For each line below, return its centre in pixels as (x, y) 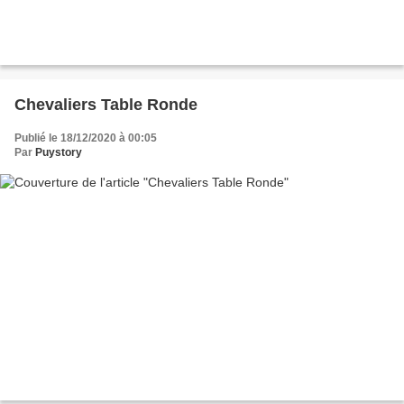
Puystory (59, 152)
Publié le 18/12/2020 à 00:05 (86, 138)
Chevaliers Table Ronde (106, 104)
